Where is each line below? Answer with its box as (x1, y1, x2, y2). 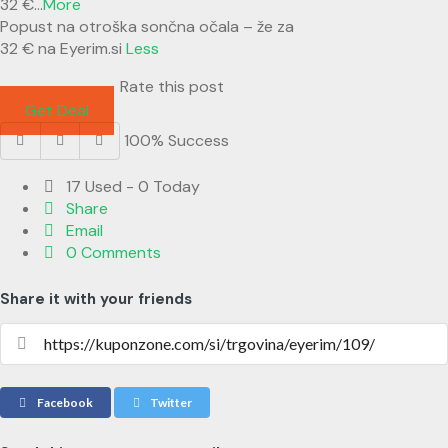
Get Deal (25, 99, 89, 121)
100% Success (123, 129, 229, 151)
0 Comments (62, 241, 162, 263)
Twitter (148, 394, 193, 410)
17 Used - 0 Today (62, 175, 201, 197)
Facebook (34, 394, 93, 410)
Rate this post (120, 75, 224, 97)
